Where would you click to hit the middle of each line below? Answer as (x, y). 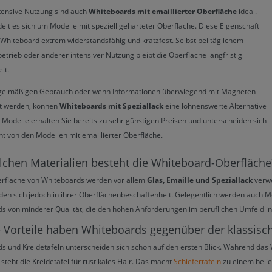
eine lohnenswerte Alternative (215, 106)
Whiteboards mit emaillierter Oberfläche (163, 11)
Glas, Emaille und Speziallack (200, 180)
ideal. (247, 11)
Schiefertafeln (197, 261)
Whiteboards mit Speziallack (111, 106)
